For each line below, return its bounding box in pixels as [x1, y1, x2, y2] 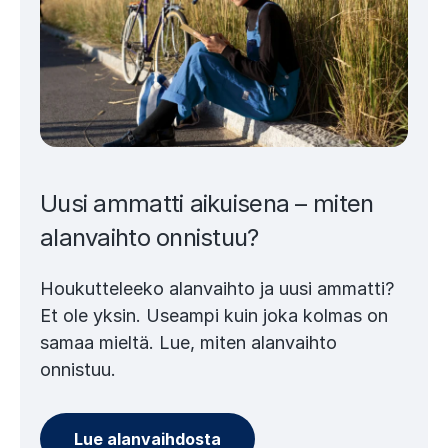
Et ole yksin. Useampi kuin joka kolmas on [40, 305, 388, 327]
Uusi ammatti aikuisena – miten [40, 189, 374, 219]
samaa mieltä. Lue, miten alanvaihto [40, 332, 337, 354]
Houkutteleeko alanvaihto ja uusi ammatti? [40, 278, 394, 300]
